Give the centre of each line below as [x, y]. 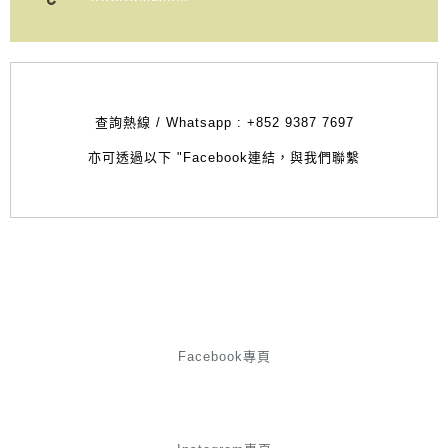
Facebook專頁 [224, 357]
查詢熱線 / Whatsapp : [168, 123]
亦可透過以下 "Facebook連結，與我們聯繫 [224, 158]
